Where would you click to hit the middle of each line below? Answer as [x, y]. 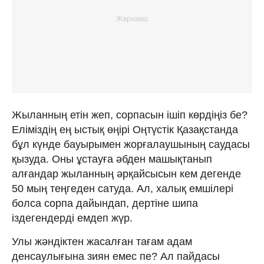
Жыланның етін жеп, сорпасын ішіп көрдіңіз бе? [130, 115]
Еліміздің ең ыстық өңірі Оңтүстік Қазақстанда [125, 129]
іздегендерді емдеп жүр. [72, 218]
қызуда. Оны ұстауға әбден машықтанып [112, 159]
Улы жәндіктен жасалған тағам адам [102, 241]
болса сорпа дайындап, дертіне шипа [105, 203]
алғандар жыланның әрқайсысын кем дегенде [126, 174]
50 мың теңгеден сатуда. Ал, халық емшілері [123, 188]
